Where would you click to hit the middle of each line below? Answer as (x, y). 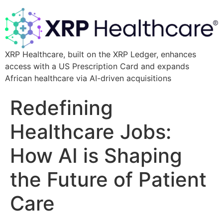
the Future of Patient (108, 180)
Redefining (61, 108)
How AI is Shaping (96, 156)
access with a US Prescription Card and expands (97, 66)
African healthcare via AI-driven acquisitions (88, 78)
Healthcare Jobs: (91, 132)
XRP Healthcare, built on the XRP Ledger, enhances (101, 55)
